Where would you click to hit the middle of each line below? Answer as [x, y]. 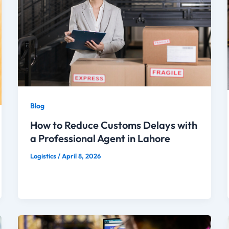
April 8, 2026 [81, 156]
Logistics [44, 156]
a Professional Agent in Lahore [100, 138]
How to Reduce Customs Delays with [113, 125]
